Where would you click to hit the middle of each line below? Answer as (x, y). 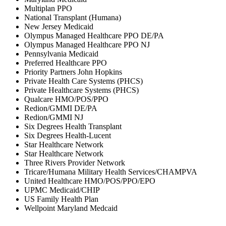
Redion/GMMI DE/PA (61, 108)
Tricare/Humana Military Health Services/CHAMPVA (111, 172)
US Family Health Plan (61, 199)
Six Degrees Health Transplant (73, 126)
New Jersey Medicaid (59, 26)
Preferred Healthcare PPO (66, 63)
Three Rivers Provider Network (75, 162)
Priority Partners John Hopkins (73, 72)
